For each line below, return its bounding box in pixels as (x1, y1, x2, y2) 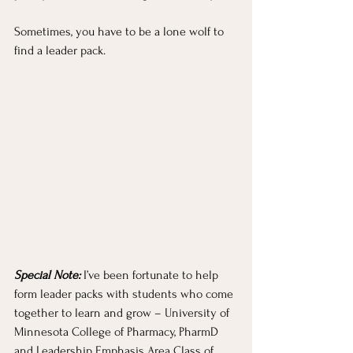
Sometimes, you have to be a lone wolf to (14, 24, 227, 39)
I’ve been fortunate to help (80, 268, 221, 283)
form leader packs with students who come (14, 287, 236, 302)
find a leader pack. (14, 43, 106, 58)
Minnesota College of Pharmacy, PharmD (14, 325, 221, 340)
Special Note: (14, 268, 80, 283)
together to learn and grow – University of (14, 306, 232, 321)
